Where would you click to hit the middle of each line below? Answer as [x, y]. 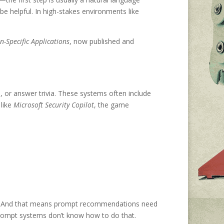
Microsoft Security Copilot [54, 105]
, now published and [102, 41]
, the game [111, 105]
